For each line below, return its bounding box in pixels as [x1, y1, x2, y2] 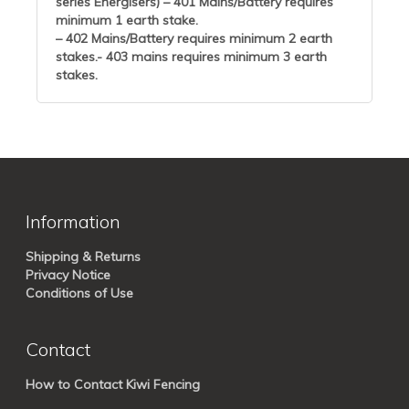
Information [26, 210, 121, 234]
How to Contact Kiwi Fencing [26, 376, 200, 393]
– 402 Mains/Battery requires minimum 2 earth [56, 30, 332, 47]
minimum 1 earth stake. [56, 12, 198, 29]
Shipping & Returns [26, 248, 141, 266]
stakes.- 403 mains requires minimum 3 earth [56, 48, 327, 66]
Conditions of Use [26, 285, 133, 302]
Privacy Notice [26, 267, 110, 284]
